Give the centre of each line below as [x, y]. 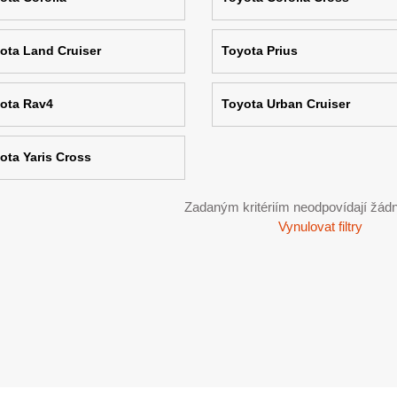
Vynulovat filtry [320, 226]
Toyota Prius [259, 51]
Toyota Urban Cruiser [285, 104]
